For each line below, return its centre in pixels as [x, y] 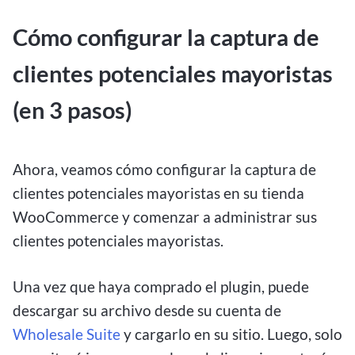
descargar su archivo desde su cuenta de [147, 311]
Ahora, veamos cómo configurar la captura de [164, 169]
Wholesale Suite [67, 334]
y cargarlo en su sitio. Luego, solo [231, 334]
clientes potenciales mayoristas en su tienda [158, 193]
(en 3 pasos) [73, 111]
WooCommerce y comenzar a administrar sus [165, 216]
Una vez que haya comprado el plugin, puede [161, 287]
